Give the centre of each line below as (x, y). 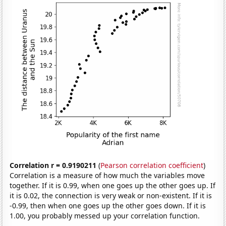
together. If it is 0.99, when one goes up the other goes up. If (113, 185)
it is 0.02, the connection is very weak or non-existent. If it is (111, 195)
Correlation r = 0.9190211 (53, 165)
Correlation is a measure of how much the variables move (107, 175)
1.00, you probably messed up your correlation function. (105, 215)
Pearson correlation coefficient (152, 165)
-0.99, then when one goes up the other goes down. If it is (108, 205)
